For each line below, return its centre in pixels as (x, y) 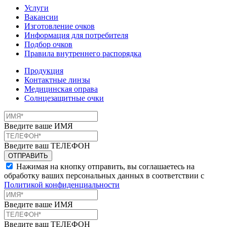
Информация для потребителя (76, 35)
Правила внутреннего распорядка (83, 53)
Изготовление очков (60, 26)
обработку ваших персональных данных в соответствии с (104, 175)
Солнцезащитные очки (64, 98)
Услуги (36, 8)
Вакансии (41, 17)
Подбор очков (48, 44)
